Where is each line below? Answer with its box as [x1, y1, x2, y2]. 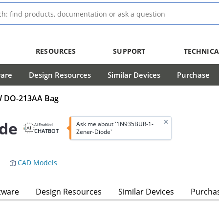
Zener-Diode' [76, 128, 112, 136]
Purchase [177, 70, 210, 80]
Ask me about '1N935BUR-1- [76, 120, 153, 129]
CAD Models [16, 158, 57, 168]
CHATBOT [34, 127, 59, 135]
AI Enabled [34, 122, 53, 128]
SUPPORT [113, 46, 146, 56]
